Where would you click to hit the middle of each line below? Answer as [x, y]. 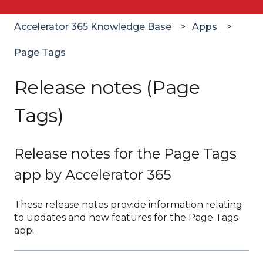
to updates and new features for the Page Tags [126, 218]
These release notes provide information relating [128, 205]
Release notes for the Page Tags [125, 153]
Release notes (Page [107, 87]
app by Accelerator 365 [93, 174]
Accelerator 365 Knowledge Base [93, 26]
